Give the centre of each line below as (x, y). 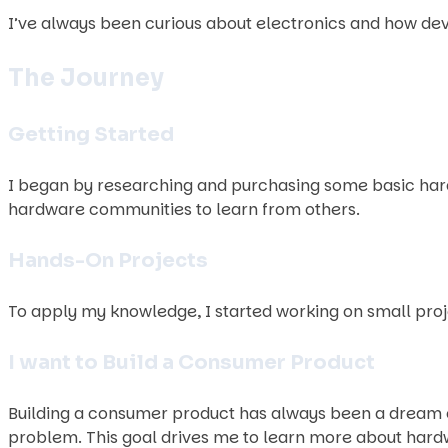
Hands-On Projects (108, 260)
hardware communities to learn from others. (184, 209)
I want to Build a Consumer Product (191, 362)
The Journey (86, 78)
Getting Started (91, 134)
